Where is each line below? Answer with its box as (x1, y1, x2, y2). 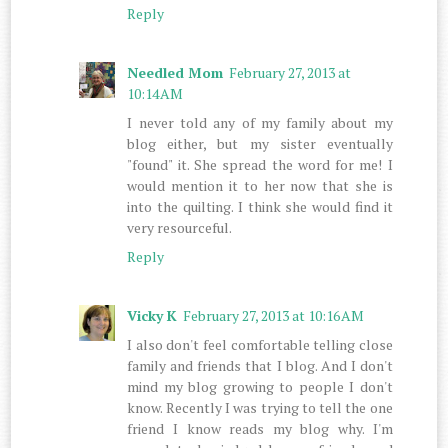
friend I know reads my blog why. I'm (127, 418, 393, 438)
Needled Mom (127, 62, 224, 82)
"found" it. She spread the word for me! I (127, 154, 393, 174)
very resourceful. (127, 217, 233, 237)
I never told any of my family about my (127, 112, 393, 132)
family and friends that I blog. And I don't (127, 355, 393, 375)
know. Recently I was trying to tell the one (127, 397, 393, 417)
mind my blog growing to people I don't (127, 376, 393, 396)
